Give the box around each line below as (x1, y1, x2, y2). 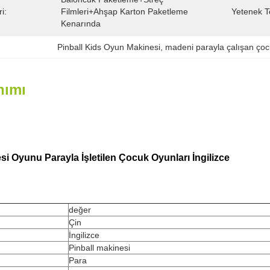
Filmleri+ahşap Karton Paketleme (61, 7, 188, 16)
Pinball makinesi (69, 243, 130, 253)
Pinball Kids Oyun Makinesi (57, 42, 161, 52)
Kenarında (61, 19, 101, 28)
